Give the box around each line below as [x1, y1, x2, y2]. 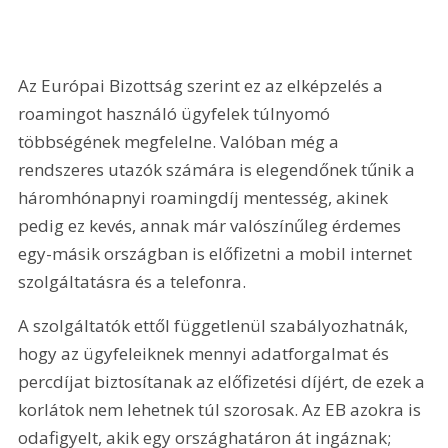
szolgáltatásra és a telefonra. [18, 270, 251, 294]
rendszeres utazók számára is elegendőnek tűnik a [18, 158, 420, 182]
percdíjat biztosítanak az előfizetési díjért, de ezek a [18, 369, 430, 393]
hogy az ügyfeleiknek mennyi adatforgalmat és [18, 341, 394, 365]
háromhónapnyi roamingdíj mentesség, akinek [18, 186, 393, 210]
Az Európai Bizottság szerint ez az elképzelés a [18, 74, 388, 98]
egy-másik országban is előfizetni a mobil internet [18, 242, 417, 266]
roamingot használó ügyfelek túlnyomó [18, 102, 335, 126]
